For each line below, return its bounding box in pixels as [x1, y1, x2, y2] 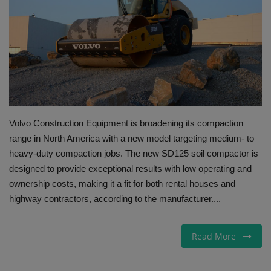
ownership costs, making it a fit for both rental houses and [9, 178, 235, 189]
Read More [192, 230, 243, 242]
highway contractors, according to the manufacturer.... [9, 193, 221, 204]
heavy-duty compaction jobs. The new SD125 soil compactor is [9, 148, 258, 158]
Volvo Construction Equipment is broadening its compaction [9, 117, 243, 128]
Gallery [9, 15, 41, 28]
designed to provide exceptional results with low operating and [9, 163, 252, 174]
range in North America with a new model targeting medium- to [9, 132, 254, 143]
